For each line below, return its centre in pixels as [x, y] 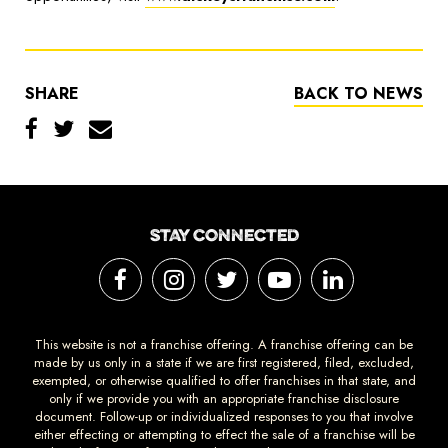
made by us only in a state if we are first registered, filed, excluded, [224, 363]
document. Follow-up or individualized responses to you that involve [224, 417]
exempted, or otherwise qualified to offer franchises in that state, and [224, 381]
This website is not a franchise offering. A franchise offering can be [224, 345]
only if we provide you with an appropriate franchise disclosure [224, 399]
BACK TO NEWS [358, 94]
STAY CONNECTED [224, 235]
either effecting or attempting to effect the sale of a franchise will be [224, 435]
